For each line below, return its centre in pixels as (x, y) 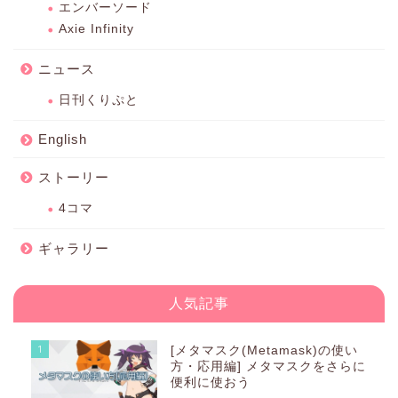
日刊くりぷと (99, 100)
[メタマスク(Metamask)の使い (265, 351)
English (63, 139)
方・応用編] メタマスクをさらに (269, 367)
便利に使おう (211, 383)
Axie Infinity (96, 29)
